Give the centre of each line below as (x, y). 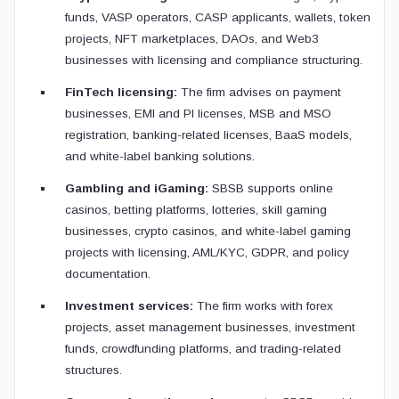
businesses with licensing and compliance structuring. (214, 60)
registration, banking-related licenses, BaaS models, (208, 135)
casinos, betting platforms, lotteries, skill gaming (196, 210)
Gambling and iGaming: (137, 188)
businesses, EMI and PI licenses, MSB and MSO (198, 114)
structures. (94, 370)
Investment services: (129, 306)
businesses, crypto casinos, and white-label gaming (208, 231)
